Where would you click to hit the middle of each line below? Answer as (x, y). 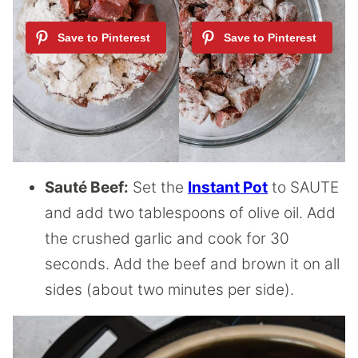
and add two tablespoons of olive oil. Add (190, 213)
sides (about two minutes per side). (171, 289)
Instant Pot (228, 187)
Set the (158, 187)
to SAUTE (303, 187)
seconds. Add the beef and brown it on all (192, 264)
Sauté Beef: (87, 187)
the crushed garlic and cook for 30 (167, 238)
